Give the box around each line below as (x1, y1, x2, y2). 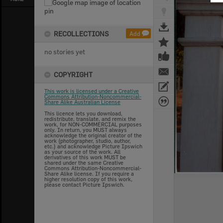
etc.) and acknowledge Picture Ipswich (44, 143, 142, 149)
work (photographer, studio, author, (44, 137, 131, 144)
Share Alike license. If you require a (44, 170, 134, 177)
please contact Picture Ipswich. (44, 181, 124, 188)
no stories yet (44, 47, 85, 56)
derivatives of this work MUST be (44, 154, 126, 160)
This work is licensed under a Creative (44, 88, 139, 94)
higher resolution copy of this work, (44, 176, 132, 182)
